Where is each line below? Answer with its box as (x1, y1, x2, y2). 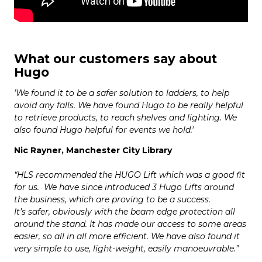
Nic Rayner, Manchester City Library (14, 145, 172, 156)
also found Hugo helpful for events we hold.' (14, 125, 203, 136)
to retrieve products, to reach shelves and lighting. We (14, 112, 237, 123)
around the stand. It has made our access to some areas (14, 219, 246, 230)
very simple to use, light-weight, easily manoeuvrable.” (14, 243, 239, 254)
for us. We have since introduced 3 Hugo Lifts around (14, 182, 234, 193)
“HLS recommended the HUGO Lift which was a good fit (14, 170, 245, 181)
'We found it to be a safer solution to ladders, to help (14, 88, 229, 99)
